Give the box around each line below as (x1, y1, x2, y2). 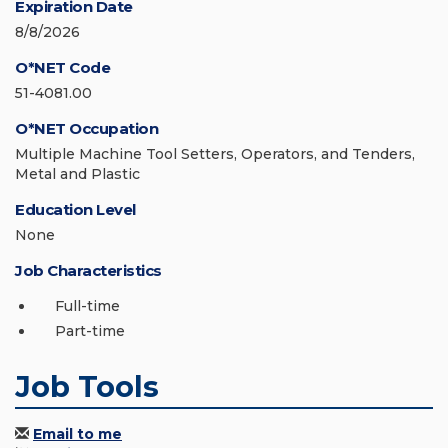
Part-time (55, 322, 125, 341)
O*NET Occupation (15, 119, 158, 139)
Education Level (15, 200, 136, 220)
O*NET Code (15, 58, 110, 78)
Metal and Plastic (15, 165, 140, 184)
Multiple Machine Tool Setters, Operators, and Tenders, (15, 145, 415, 164)
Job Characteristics (15, 261, 162, 281)
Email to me (33, 425, 122, 444)
